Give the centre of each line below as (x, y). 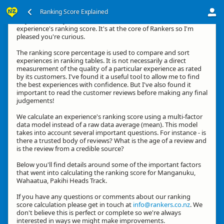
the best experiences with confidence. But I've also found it (104, 84)
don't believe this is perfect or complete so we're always (99, 212)
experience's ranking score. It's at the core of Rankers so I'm (105, 28)
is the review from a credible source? (70, 148)
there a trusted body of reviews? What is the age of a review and (111, 140)
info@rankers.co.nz (161, 204)
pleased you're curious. (51, 36)
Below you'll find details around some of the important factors (109, 164)
